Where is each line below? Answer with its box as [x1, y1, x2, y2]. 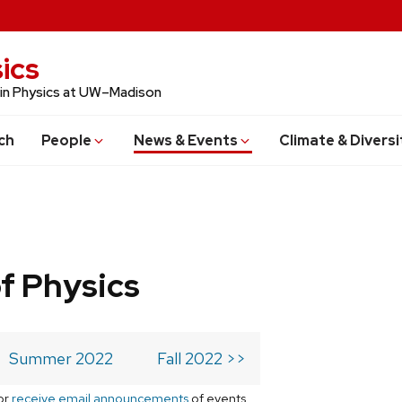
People [41, 130, 92, 150]
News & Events [133, 130, 238, 150]
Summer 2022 [9, 348, 113, 370]
